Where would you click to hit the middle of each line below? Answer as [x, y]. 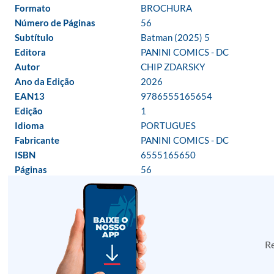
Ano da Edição [45, 81]
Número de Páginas [55, 23]
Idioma [29, 125]
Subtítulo [34, 37]
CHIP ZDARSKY [173, 67]
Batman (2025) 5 [175, 37]
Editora [30, 52]
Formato [33, 8]
